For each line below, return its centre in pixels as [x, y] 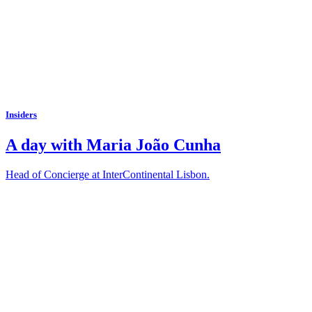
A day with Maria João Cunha [113, 145]
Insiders [21, 114]
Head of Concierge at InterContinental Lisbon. [108, 174]
